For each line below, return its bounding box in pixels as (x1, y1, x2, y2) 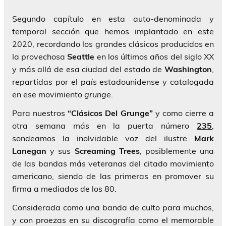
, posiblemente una (139, 146, 214, 156)
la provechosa (12, 51, 68, 62)
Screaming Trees (74, 146, 140, 156)
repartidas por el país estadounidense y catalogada (12, 77, 214, 87)
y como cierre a (152, 108, 214, 119)
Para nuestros (12, 108, 68, 119)
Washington (164, 64, 212, 75)
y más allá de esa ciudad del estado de (12, 64, 164, 75)
